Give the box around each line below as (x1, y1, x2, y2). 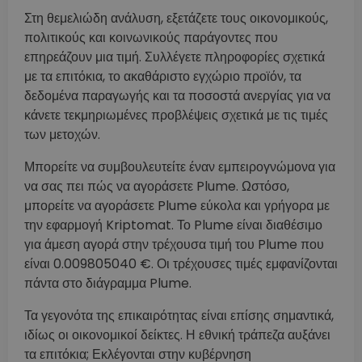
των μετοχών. (24, 124, 100, 144)
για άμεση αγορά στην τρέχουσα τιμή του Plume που (24, 234, 324, 254)
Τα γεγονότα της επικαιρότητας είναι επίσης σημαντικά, (24, 305, 334, 325)
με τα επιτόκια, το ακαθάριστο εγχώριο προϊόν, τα (24, 66, 301, 86)
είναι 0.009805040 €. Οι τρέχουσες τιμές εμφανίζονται (24, 254, 338, 273)
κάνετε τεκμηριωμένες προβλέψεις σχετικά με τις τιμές (24, 105, 328, 124)
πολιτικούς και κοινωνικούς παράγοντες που (24, 27, 278, 47)
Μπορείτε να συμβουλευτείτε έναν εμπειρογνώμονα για (24, 157, 335, 176)
